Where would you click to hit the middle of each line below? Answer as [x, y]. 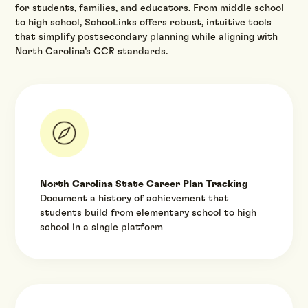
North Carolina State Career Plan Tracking [144, 184]
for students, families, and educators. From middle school [150, 9]
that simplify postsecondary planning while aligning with [147, 37]
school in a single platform [102, 227]
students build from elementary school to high [148, 213]
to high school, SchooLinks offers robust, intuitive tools [144, 23]
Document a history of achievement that [135, 198]
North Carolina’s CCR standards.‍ [92, 52]
